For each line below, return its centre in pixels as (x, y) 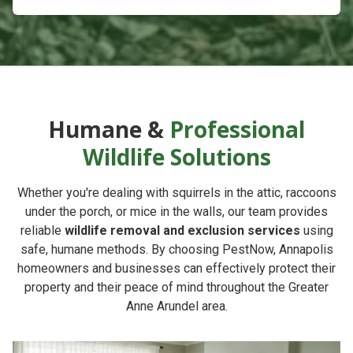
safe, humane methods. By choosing (121, 249)
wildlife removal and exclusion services (182, 230)
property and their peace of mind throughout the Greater (176, 287)
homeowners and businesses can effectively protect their (176, 268)
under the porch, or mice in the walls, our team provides (176, 211)
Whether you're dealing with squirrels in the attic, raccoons (176, 192)
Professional (237, 129)
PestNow (247, 249)
